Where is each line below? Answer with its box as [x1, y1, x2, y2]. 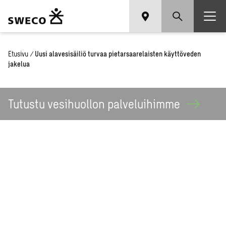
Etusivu [8, 49, 28, 58]
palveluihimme [107, 96, 183, 111]
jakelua [8, 60, 30, 68]
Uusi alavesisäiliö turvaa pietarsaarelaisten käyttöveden [35, 49, 201, 58]
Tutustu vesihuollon [8, 96, 107, 111]
